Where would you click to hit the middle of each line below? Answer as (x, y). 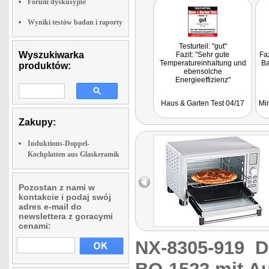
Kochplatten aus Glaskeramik (74, 154)
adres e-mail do (50, 207)
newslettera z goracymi (66, 216)
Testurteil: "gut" (203, 46)
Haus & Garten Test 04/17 (203, 103)
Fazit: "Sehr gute (203, 55)
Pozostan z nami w (57, 187)
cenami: (35, 226)
